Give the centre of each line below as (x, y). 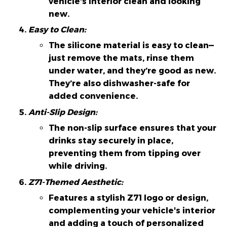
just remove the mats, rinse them (121, 58)
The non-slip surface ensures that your (133, 128)
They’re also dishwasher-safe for (119, 84)
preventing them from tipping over (125, 154)
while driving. (78, 166)
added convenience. (93, 96)
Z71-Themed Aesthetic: (76, 182)
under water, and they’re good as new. (132, 71)
